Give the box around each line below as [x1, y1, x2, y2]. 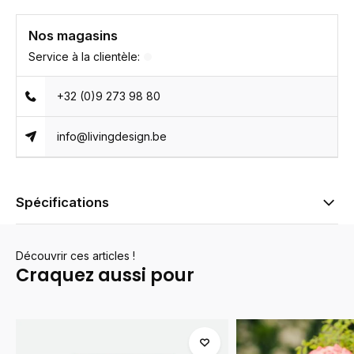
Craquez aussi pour [16, 262, 194, 288]
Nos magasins [28, 28, 118, 43]
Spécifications [16, 194, 109, 210]
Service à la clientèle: [28, 50, 140, 63]
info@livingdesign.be [57, 130, 168, 143]
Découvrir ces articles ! [16, 249, 135, 262]
